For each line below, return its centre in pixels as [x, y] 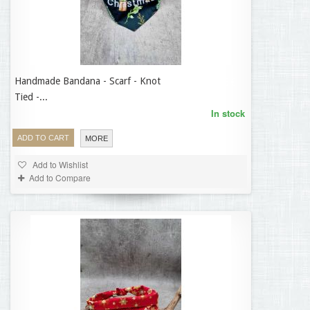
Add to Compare [60, 177]
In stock [228, 113]
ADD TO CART [43, 138]
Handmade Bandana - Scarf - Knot [88, 81]
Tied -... [31, 97]
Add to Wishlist [59, 164]
